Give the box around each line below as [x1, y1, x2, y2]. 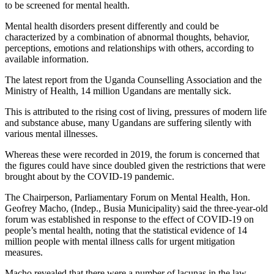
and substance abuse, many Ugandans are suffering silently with [5, 117, 251, 128]
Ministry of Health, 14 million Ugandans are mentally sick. [5, 85, 231, 96]
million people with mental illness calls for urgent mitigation [5, 235, 235, 246]
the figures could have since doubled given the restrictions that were [5, 160, 265, 171]
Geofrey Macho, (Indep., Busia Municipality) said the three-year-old [5, 202, 268, 213]
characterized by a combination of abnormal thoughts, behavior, [5, 31, 250, 42]
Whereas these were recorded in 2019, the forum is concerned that [5, 149, 259, 160]
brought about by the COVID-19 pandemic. [5, 171, 174, 182]
